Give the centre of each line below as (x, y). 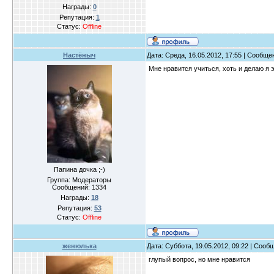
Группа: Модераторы (79, 180)
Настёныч (79, 55)
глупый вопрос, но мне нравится (199, 260)
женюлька (79, 246)
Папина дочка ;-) (79, 170)
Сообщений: (72, 187)
